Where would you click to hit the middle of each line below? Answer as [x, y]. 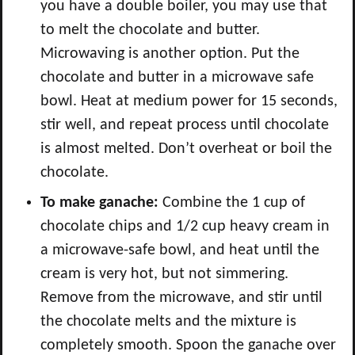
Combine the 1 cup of [232, 203]
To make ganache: [99, 203]
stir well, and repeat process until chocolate [185, 125]
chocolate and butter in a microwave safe [177, 78]
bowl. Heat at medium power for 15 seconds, [189, 101]
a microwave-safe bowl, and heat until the [180, 250]
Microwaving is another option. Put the [170, 54]
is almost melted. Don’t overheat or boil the [186, 149]
